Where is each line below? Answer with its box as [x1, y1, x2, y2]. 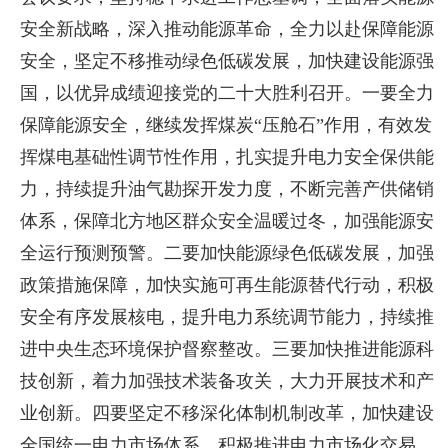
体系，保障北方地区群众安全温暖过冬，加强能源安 [20, 210, 435, 231]
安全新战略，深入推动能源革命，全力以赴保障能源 [20, 18, 435, 39]
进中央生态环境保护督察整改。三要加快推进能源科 [20, 338, 435, 359]
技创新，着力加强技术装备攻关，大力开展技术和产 [20, 370, 435, 391]
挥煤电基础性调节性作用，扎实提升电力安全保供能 [20, 146, 435, 167]
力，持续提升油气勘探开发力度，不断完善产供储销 [20, 178, 435, 199]
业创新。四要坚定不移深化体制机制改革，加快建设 [20, 402, 435, 423]
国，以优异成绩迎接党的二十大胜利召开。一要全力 [20, 82, 435, 103]
